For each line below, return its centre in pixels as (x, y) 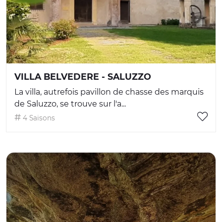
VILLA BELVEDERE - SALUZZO (83, 77)
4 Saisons (38, 118)
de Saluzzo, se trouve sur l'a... (70, 104)
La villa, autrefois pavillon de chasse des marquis (109, 92)
